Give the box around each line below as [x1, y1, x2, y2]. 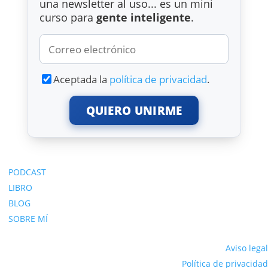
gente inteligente [96, 10, 191, 25]
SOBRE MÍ [8, 212, 48, 224]
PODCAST [8, 166, 46, 178]
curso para [39, 10, 96, 25]
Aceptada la [53, 72, 109, 86]
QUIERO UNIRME [86, 102, 182, 118]
